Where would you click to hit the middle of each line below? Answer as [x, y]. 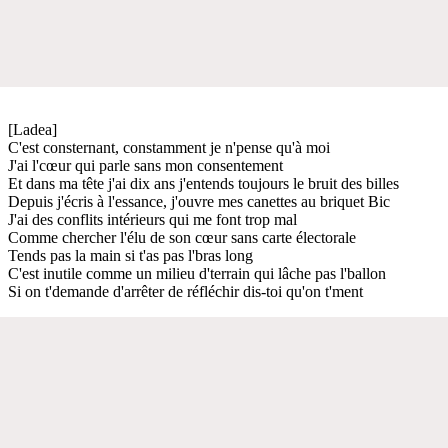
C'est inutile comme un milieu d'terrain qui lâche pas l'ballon [197, 273]
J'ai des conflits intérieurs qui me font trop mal [152, 219]
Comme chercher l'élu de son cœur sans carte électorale [182, 237]
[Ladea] [32, 129]
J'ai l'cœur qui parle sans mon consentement [145, 165]
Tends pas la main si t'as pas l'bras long [130, 255]
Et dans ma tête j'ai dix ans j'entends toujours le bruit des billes [203, 183]
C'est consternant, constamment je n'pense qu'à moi [169, 147]
